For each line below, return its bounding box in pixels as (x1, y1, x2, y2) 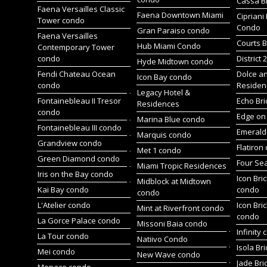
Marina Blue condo (136, 114, 205, 125)
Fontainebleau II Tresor (37, 95, 121, 106)
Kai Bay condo (37, 184, 89, 195)
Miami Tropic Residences (136, 160, 226, 171)
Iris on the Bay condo (37, 169, 113, 179)
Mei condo (37, 246, 75, 257)
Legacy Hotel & (136, 87, 190, 98)
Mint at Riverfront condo (136, 203, 224, 213)
